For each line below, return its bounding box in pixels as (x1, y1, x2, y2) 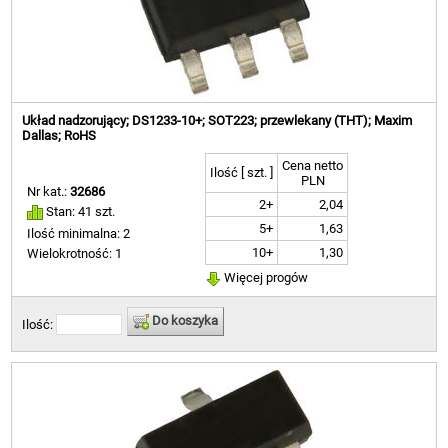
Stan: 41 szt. (43, 204, 116, 220)
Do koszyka (149, 313, 219, 329)
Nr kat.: (27, 184, 71, 200)
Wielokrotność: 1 (27, 245, 123, 261)
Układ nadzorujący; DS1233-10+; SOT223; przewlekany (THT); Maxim (22, 113, 413, 129)
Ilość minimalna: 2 (27, 225, 131, 241)
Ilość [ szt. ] (210, 165, 274, 181)
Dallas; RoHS (22, 128, 97, 144)
